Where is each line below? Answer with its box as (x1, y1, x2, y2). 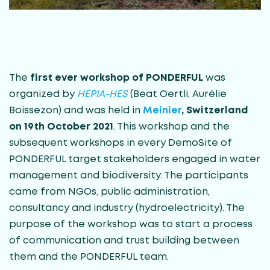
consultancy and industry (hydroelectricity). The (9, 204, 245, 213)
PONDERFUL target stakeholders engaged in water (9, 155, 260, 164)
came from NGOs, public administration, (9, 187, 210, 196)
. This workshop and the (113, 122, 230, 131)
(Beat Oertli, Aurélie (128, 90, 227, 99)
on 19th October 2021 (9, 122, 113, 131)
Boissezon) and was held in (9, 106, 143, 115)
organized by (9, 90, 77, 99)
